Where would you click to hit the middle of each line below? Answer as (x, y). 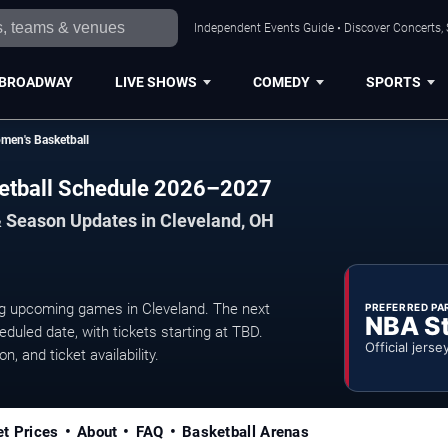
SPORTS (393, 81)
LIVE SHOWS (155, 81)
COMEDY (281, 81)
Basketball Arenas (245, 431)
